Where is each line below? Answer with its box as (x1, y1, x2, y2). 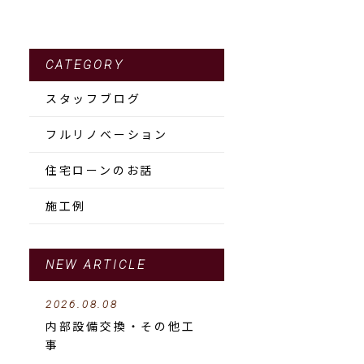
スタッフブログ (45, 90, 141, 106)
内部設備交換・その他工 (45, 318, 196, 334)
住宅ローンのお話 (45, 162, 154, 178)
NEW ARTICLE (45, 258, 146, 272)
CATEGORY (45, 58, 124, 72)
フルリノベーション (45, 126, 168, 142)
